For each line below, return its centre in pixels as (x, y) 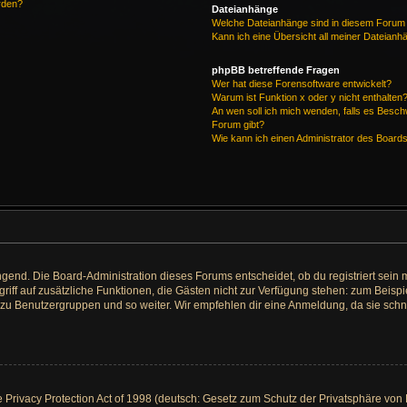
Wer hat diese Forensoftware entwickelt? (302, 84)
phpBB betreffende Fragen (276, 70)
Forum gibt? (238, 124)
